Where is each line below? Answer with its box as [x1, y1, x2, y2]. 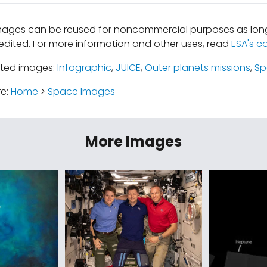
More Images [85, 132, 182, 151]
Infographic [57, 61, 111, 74]
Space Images [47, 85, 115, 98]
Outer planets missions [144, 61, 250, 74]
